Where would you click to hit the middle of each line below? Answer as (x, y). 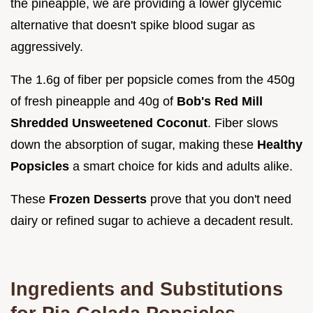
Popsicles (40, 167)
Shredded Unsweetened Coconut (109, 123)
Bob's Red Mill (220, 102)
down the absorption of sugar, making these (134, 145)
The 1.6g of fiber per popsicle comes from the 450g (153, 80)
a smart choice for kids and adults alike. (181, 167)
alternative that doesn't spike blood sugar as (133, 26)
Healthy (280, 145)
